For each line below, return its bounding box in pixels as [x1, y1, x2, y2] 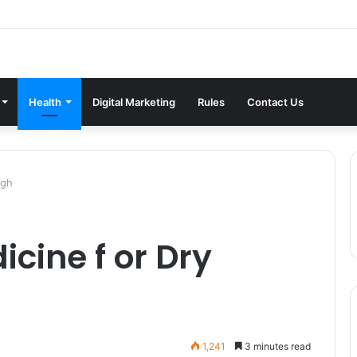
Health [29, 95, 61, 108]
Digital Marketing [92, 95, 175, 108]
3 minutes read [242, 339, 311, 352]
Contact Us [247, 95, 304, 108]
